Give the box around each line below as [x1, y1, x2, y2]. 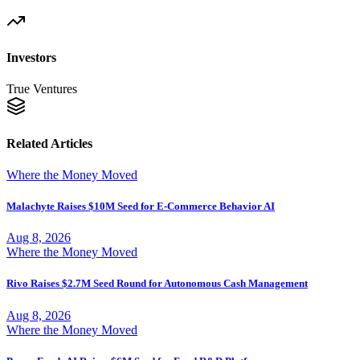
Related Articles [6, 136, 92, 150]
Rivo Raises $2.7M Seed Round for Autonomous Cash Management [6, 277, 308, 290]
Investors [6, 51, 56, 65]
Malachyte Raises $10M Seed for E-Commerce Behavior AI [6, 200, 275, 213]
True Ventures [6, 82, 77, 96]
